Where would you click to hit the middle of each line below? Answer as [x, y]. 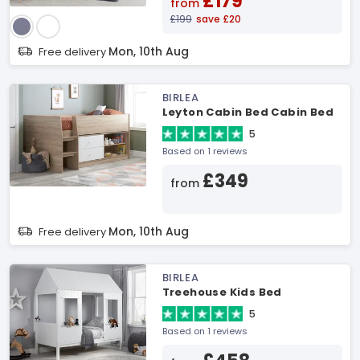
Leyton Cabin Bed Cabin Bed [247, 112]
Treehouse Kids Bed [222, 292]
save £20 [218, 19]
